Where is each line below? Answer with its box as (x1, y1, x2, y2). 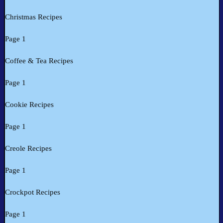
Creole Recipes (5, 144, 52, 153)
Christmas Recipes (5, 13, 62, 21)
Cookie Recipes (5, 101, 54, 109)
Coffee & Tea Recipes (5, 57, 73, 65)
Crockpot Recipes (5, 188, 60, 197)
